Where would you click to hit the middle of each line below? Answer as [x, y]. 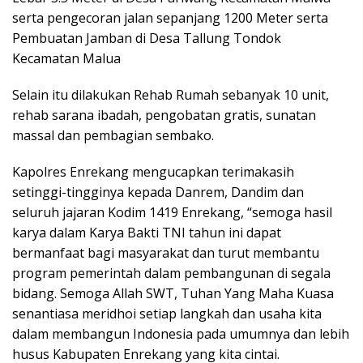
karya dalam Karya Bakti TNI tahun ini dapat [147, 233]
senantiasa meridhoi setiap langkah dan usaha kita [167, 314]
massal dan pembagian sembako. [113, 136]
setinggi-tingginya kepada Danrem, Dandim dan [158, 192]
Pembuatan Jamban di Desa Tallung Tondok [147, 38]
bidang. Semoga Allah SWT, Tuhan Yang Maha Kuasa [173, 294]
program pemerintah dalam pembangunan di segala [171, 273]
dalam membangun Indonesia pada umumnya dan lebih [181, 334]
